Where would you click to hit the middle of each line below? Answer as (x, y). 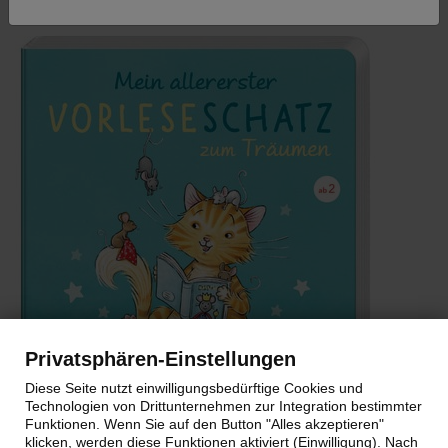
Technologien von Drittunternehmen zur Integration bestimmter (223, 406)
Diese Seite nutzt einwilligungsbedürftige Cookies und (194, 388)
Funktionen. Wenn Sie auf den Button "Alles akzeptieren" (204, 424)
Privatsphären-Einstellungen (160, 359)
